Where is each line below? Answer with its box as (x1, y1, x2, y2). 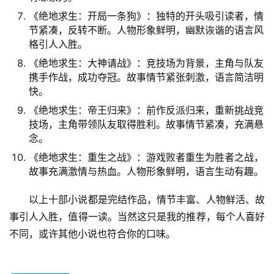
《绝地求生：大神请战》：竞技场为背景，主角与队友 (29, 57, 264, 70)
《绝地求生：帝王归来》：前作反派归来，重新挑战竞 (29, 104, 264, 117)
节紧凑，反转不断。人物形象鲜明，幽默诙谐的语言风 (29, 24, 264, 37)
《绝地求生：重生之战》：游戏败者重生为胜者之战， (29, 151, 264, 164)
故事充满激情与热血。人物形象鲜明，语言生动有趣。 (29, 165, 264, 178)
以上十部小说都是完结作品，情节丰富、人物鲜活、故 (29, 193, 265, 206)
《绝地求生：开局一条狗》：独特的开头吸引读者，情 (29, 10, 264, 23)
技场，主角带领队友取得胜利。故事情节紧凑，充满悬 (29, 118, 264, 131)
